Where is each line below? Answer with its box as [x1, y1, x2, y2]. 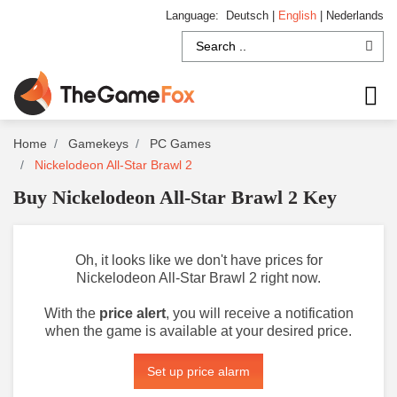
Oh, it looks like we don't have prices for [74, 253, 323, 268]
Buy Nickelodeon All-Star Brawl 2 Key [13, 186, 337, 208]
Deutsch [226, 9, 272, 22]
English [278, 9, 320, 22]
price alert [98, 306, 166, 321]
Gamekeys [68, 136, 128, 151]
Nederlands [326, 9, 384, 22]
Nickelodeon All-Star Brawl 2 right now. [76, 270, 321, 285]
